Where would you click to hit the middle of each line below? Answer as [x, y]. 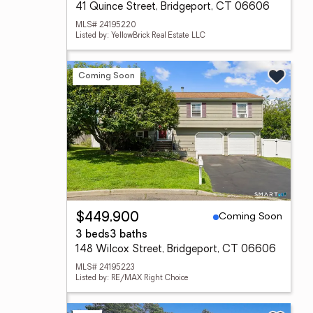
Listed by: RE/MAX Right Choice [132, 278]
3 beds [93, 235]
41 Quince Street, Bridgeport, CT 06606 [173, 7]
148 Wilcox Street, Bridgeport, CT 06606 [176, 250]
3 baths [129, 235]
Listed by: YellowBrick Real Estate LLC [140, 36]
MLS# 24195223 [105, 268]
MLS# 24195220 [106, 26]
